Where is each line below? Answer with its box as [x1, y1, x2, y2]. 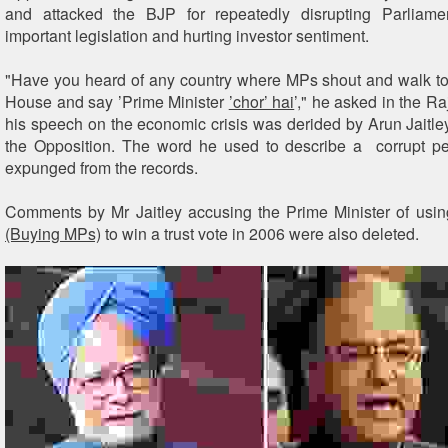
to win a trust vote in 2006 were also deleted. [101, 222, 419, 245]
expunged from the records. [5, 156, 198, 179]
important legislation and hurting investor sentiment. [5, 24, 369, 47]
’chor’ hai [228, 90, 295, 113]
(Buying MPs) [5, 222, 101, 245]
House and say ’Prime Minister [5, 90, 229, 113]
